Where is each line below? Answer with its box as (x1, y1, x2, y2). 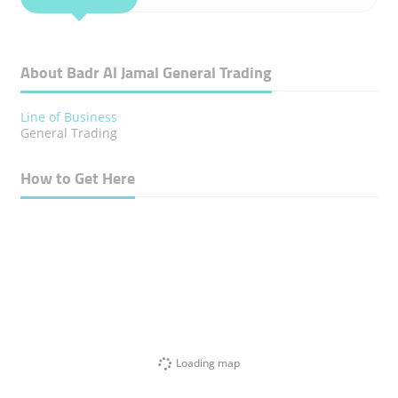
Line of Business (20, 108, 117, 125)
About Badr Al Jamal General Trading (20, 58, 272, 87)
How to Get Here (20, 163, 135, 193)
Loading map (176, 354, 240, 370)
